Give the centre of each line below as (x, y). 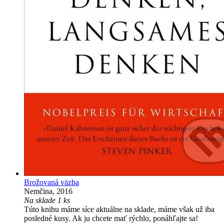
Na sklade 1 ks (47, 200)
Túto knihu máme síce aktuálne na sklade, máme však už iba (119, 209)
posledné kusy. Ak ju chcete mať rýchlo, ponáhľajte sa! (111, 218)
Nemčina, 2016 (48, 191)
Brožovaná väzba (51, 182)
